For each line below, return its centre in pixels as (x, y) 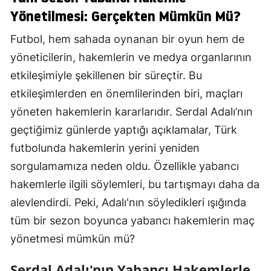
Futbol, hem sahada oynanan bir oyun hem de (127, 39)
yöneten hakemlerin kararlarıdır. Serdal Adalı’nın (132, 112)
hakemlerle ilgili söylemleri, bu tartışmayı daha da (135, 184)
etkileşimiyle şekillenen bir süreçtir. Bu (106, 76)
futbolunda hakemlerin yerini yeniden (105, 148)
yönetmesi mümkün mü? (73, 239)
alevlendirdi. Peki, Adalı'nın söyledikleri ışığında (128, 203)
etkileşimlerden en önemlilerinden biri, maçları (126, 94)
